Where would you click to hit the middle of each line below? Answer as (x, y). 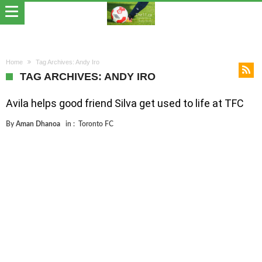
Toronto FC (96, 124)
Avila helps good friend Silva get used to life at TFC (125, 103)
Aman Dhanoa (38, 124)
